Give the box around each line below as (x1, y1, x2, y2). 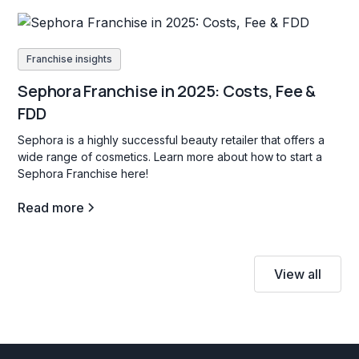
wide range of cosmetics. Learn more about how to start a (18, 149, 323, 163)
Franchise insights (26, 52, 113, 65)
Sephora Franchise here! (18, 166, 149, 180)
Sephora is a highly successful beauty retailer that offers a (18, 132, 325, 147)
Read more (18, 199, 85, 216)
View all (273, 265, 321, 282)
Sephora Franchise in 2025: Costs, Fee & (18, 79, 317, 102)
